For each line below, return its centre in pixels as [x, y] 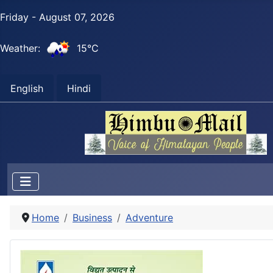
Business [92, 218]
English [27, 88]
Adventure [149, 218]
